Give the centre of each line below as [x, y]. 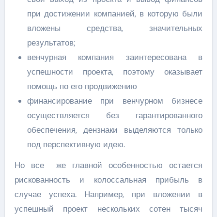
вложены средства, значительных [115, 28]
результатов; [51, 42]
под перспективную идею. [76, 144]
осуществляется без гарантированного [115, 115]
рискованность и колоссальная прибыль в [108, 179]
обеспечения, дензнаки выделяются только [115, 130]
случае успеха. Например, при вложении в [108, 194]
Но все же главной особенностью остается [108, 165]
